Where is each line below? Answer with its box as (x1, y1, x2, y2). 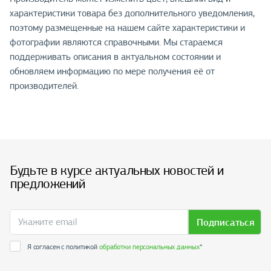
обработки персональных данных (99, 241, 200, 252)
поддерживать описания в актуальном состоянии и (10, 50, 221, 63)
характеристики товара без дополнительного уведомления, (10, 7, 255, 19)
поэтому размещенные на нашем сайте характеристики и (10, 21, 245, 34)
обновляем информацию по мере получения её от (10, 65, 215, 77)
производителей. (10, 79, 79, 92)
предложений (10, 175, 85, 192)
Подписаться (197, 216, 254, 229)
